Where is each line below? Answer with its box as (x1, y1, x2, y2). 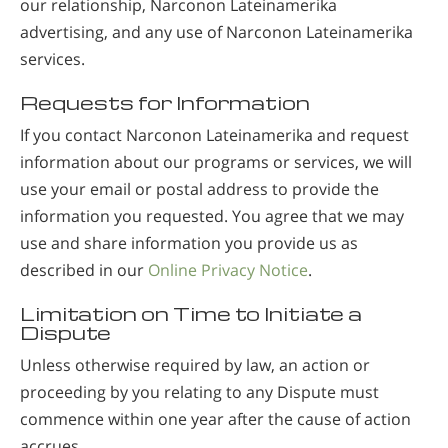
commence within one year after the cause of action (20, 407, 411, 430)
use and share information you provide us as (20, 231, 358, 254)
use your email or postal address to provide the (20, 177, 379, 200)
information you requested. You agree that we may (20, 204, 404, 227)
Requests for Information (20, 89, 310, 115)
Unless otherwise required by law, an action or (20, 353, 370, 376)
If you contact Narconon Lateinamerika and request (20, 123, 409, 146)
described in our (20, 258, 148, 281)
